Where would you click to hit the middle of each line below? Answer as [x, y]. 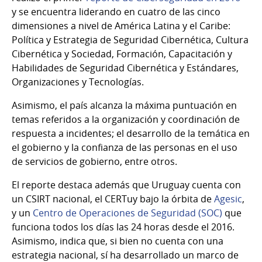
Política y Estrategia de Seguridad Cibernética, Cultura [130, 39]
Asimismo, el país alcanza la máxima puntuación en [124, 105]
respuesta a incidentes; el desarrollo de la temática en [131, 133]
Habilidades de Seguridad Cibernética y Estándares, [125, 68]
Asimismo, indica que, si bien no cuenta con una [118, 241]
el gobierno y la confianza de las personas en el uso [125, 147]
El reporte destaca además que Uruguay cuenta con [126, 185]
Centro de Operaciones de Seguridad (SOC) [127, 213]
